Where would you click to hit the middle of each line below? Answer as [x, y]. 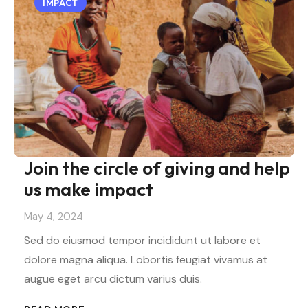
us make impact [89, 190]
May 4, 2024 [54, 216]
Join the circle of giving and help [157, 168]
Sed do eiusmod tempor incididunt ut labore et [142, 240]
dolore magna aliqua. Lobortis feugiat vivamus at [146, 259]
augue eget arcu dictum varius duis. [113, 278]
